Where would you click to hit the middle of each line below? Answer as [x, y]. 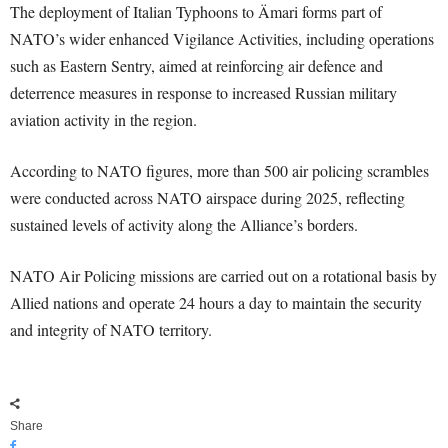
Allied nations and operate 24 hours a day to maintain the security [216, 303]
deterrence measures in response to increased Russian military [203, 93]
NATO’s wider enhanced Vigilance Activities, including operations [222, 39]
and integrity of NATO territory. [111, 330]
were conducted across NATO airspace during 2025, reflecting [207, 198]
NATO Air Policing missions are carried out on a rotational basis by [223, 276]
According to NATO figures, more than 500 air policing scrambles [219, 171]
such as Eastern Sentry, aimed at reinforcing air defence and [196, 66]
